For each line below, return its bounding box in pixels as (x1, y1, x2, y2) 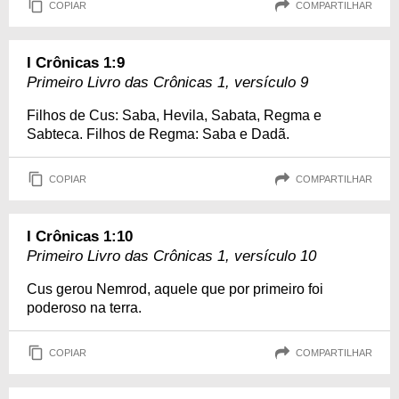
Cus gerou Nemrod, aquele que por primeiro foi (27, 281, 323, 297)
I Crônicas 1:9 (27, 54, 125, 71)
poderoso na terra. (27, 300, 142, 315)
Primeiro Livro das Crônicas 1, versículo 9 (27, 74, 308, 91)
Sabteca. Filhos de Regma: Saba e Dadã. (27, 126, 289, 142)
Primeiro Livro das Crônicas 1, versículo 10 (27, 248, 316, 265)
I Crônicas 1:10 (27, 228, 133, 245)
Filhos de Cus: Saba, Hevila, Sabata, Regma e (27, 108, 322, 123)
